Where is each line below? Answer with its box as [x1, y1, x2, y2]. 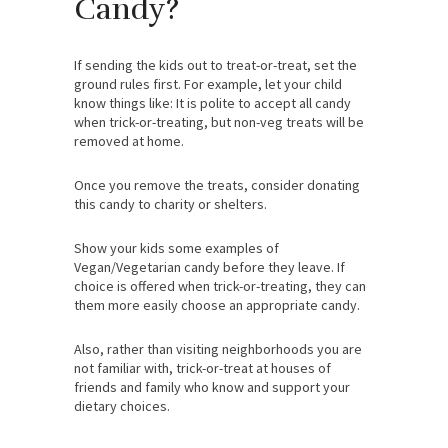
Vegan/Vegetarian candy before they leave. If [74, 258, 345, 277]
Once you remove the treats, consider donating [74, 176, 360, 195]
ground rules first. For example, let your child [74, 75, 342, 94]
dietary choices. [74, 397, 170, 416]
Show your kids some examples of [74, 239, 279, 258]
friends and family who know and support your [74, 378, 350, 397]
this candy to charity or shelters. [74, 195, 267, 214]
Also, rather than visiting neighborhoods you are [74, 340, 362, 359]
